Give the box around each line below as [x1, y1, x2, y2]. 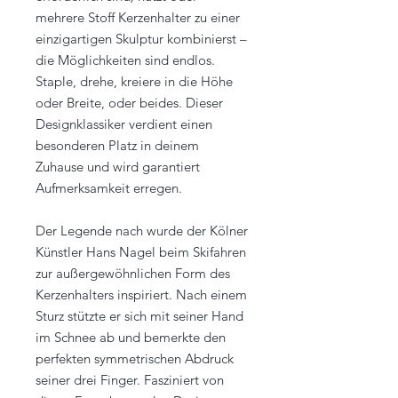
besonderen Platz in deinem [36, 137, 199, 155]
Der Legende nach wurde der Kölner [36, 222, 248, 240]
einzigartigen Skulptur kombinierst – [36, 30, 247, 48]
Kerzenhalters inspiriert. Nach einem [36, 286, 247, 304]
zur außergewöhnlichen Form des [36, 265, 230, 283]
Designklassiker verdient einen [36, 115, 212, 133]
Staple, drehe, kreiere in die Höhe [36, 73, 233, 91]
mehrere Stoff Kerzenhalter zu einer [36, 9, 240, 27]
